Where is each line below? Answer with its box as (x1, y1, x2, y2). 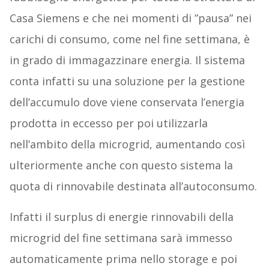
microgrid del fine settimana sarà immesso (9, 231, 232, 246)
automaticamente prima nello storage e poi (9, 252, 237, 267)
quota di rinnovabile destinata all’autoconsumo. (9, 179, 257, 194)
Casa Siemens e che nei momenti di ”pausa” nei (9, 11, 252, 26)
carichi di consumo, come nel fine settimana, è (9, 32, 250, 47)
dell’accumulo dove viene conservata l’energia (9, 95, 244, 110)
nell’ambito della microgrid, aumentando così (9, 137, 245, 152)
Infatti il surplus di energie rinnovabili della (9, 210, 234, 225)
